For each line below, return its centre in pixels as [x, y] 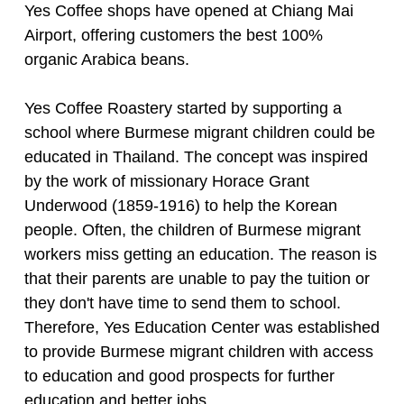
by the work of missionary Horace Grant [166, 181]
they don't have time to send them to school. [182, 303]
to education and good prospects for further [179, 376]
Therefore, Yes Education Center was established [202, 327]
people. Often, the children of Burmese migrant [192, 230]
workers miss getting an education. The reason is [200, 254]
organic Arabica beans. [106, 59]
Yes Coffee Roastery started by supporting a [183, 108]
